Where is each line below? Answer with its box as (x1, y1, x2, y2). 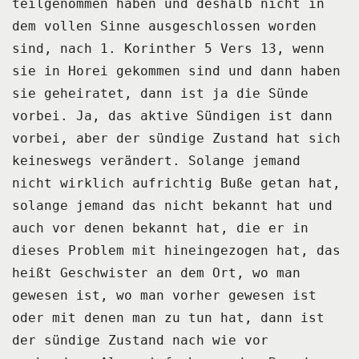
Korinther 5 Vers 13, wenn (124, 40, 325, 56)
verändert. (100, 152, 180, 168)
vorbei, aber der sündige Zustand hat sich (12, 130, 341, 146)
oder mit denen (12, 309, 124, 325)
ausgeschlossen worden (148, 18, 317, 34)
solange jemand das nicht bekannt (12, 197, 268, 213)
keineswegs (12, 152, 92, 168)
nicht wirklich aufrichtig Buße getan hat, (12, 175, 341, 191)
